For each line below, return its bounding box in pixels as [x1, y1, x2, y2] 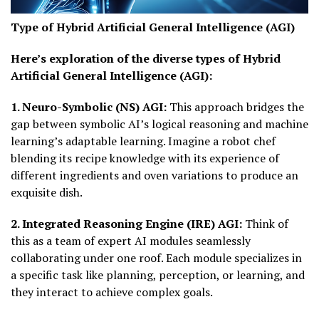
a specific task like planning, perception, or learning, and [11, 267, 305, 283]
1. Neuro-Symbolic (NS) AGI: [11, 99, 167, 115]
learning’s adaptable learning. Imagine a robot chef [11, 133, 276, 150]
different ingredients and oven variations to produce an [11, 167, 298, 184]
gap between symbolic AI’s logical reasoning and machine [11, 116, 308, 132]
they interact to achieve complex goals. [11, 284, 213, 300]
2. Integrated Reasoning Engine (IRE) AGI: [11, 216, 242, 232]
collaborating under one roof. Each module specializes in [11, 250, 302, 266]
